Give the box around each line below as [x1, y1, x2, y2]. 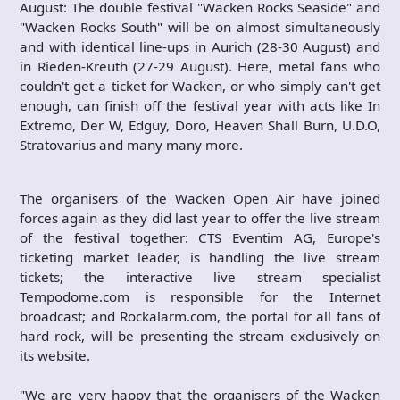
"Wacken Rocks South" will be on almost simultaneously [20, 17, 380, 36]
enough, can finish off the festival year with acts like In [20, 96, 380, 114]
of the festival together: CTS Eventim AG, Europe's [20, 228, 380, 246]
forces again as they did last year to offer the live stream [20, 208, 380, 227]
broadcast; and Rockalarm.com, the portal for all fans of [20, 306, 380, 325]
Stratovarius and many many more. [20, 135, 246, 154]
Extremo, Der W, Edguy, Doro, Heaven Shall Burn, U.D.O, [20, 115, 380, 134]
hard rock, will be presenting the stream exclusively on [20, 326, 380, 345]
